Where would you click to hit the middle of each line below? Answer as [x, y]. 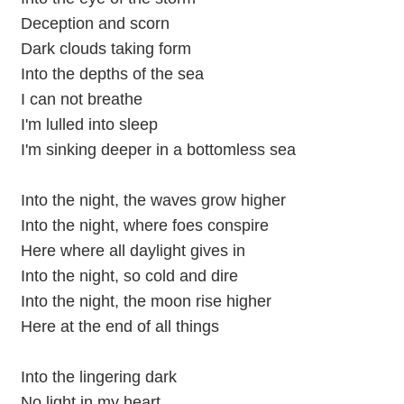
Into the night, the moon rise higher [146, 301]
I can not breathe [81, 99]
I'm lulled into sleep [89, 124]
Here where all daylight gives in [133, 250]
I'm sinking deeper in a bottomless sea [158, 149]
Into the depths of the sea [112, 73]
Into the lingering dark [98, 376]
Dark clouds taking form [106, 48]
